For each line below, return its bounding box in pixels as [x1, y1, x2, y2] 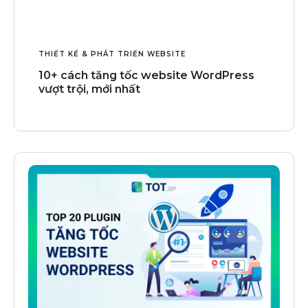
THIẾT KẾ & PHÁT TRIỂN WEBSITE [38, 49, 186, 59]
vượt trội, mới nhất [38, 82, 140, 96]
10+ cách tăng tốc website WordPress [38, 69, 254, 82]
